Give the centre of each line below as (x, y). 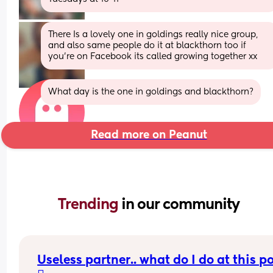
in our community (180, 204)
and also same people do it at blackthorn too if (147, 45)
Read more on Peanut (149, 135)
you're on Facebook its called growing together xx (153, 56)
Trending (90, 204)
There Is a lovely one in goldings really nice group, (153, 34)
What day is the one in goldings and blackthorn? (151, 92)
